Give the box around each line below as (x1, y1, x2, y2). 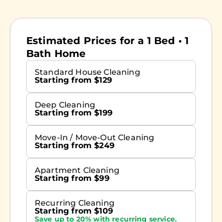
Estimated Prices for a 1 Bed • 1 (26, 35, 189, 47)
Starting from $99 (35, 173, 110, 183)
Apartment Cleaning (35, 166, 119, 175)
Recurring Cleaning (35, 198, 114, 208)
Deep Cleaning (35, 100, 96, 110)
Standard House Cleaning (35, 67, 140, 77)
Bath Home (26, 48, 86, 60)
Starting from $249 (35, 141, 114, 151)
